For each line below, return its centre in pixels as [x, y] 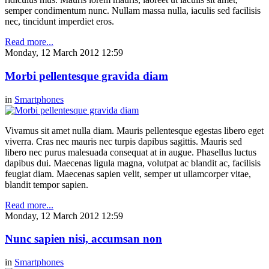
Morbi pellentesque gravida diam [86, 76]
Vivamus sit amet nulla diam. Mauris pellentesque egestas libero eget [134, 130]
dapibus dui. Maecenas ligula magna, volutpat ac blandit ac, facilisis [133, 163]
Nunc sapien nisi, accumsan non [83, 239]
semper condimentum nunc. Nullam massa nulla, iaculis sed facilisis [133, 11]
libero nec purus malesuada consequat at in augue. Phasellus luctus [131, 152]
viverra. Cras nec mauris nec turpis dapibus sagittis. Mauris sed [123, 141]
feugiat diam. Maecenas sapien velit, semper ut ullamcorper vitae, [128, 174]
